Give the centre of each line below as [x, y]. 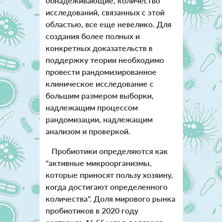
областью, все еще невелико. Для [108, 24]
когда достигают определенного [106, 186]
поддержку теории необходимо [105, 59]
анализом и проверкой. [88, 131]
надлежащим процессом [91, 107]
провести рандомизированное [101, 71]
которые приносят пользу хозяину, [109, 174]
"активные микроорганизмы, [98, 163]
